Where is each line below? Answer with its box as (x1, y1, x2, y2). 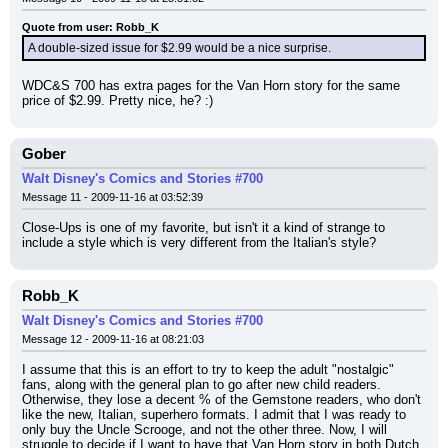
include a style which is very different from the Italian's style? (22, 235, 376, 250)
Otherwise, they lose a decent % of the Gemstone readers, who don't (22, 392, 421, 407)
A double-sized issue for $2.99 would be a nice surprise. (28, 41, 331, 55)
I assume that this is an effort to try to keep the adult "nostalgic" (22, 362, 394, 377)
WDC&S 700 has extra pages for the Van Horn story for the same (22, 78, 400, 93)
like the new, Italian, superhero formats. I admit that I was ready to (22, 407, 406, 422)
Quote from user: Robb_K (22, 21, 159, 33)
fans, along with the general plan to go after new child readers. (22, 377, 381, 392)
